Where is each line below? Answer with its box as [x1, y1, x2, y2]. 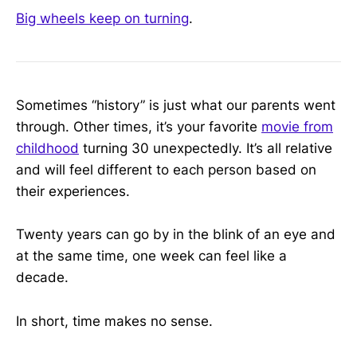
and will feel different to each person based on [16, 162, 316, 178]
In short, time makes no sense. [16, 312, 213, 329]
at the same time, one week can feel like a [16, 248, 287, 265]
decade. [16, 269, 69, 286]
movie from [261, 119, 333, 135]
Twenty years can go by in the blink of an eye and [16, 226, 335, 243]
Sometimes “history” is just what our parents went [16, 97, 335, 114]
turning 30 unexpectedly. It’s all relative [79, 140, 332, 157]
